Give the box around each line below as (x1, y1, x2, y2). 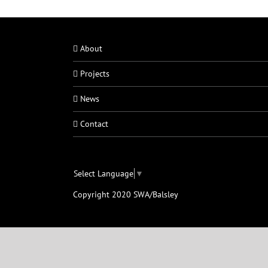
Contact (80, 118, 108, 129)
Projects (80, 68, 109, 79)
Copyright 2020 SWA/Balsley (73, 188, 178, 200)
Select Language (74, 167, 133, 179)
